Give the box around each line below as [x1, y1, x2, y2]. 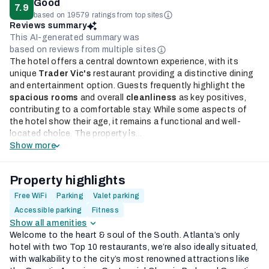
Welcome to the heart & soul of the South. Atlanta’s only [10, 231, 240, 240]
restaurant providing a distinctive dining [91, 69, 254, 78]
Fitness [91, 206, 119, 214]
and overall [78, 93, 126, 102]
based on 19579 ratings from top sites [33, 11, 163, 19]
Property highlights [10, 174, 126, 187]
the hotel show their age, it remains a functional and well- [10, 117, 241, 126]
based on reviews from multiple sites [10, 45, 157, 54]
